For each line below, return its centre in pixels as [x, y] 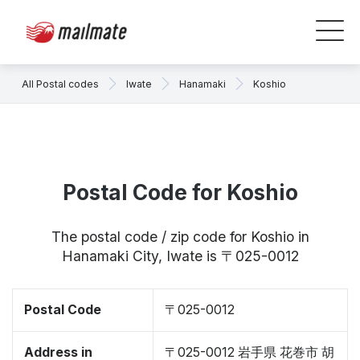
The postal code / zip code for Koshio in [180, 237]
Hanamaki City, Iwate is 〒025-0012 [180, 256]
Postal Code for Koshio [180, 192]
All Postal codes [60, 84]
